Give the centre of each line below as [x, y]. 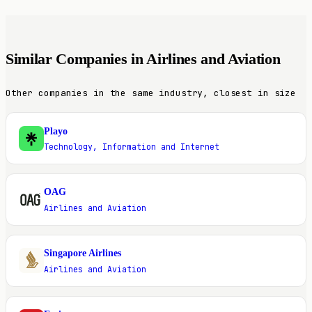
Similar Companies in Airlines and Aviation [143, 59]
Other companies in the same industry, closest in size [151, 93]
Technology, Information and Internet [131, 147]
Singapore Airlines [82, 253]
